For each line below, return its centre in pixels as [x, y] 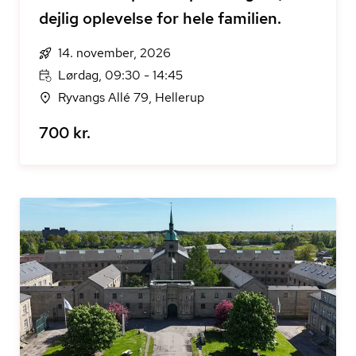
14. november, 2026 [114, 53]
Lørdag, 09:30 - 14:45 [120, 75]
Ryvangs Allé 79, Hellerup [131, 97]
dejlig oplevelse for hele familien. [160, 18]
